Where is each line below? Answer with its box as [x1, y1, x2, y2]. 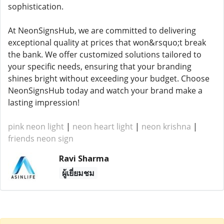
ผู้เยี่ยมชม [61, 167, 94, 178]
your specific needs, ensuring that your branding [8, 61, 191, 72]
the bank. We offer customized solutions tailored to [8, 49, 201, 60]
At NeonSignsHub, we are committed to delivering [8, 25, 196, 36]
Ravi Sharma [58, 153, 109, 164]
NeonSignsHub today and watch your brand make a [8, 85, 202, 96]
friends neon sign [8, 133, 73, 144]
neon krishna [141, 121, 191, 132]
